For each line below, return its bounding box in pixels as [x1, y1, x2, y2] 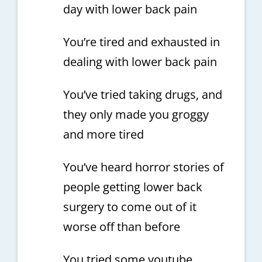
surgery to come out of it [63, 198, 196, 215]
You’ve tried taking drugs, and [63, 86, 222, 102]
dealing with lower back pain [63, 53, 217, 70]
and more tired [63, 126, 144, 142]
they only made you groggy [63, 106, 209, 122]
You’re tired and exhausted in [63, 33, 220, 50]
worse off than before [63, 218, 180, 235]
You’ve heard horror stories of [63, 158, 224, 175]
